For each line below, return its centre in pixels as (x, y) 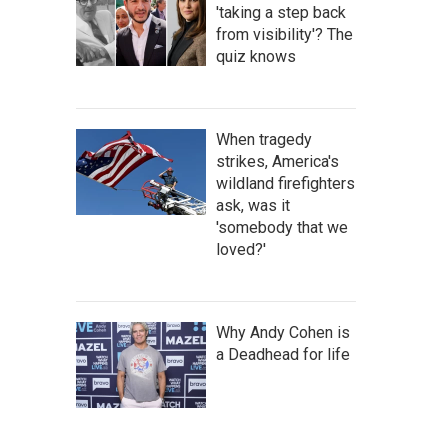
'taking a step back (281, 12)
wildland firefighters (285, 183)
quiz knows (256, 56)
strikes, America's (277, 161)
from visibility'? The (284, 34)
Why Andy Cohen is (283, 332)
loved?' (241, 249)
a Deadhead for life (283, 354)
